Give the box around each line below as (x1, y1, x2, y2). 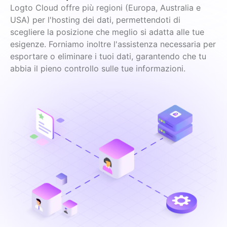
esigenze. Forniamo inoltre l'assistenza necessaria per (10, 39, 216, 49)
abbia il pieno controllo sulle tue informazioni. (10, 63, 185, 73)
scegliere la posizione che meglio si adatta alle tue (10, 26, 204, 37)
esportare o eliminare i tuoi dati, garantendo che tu (10, 51, 206, 61)
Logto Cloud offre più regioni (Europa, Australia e (10, 2, 201, 13)
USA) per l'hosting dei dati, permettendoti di (10, 14, 180, 25)
